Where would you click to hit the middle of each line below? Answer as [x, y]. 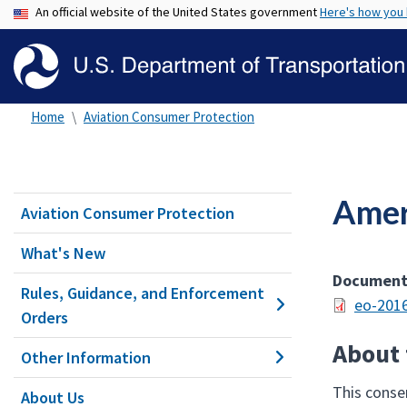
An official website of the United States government [178, 12]
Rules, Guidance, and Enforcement [143, 293]
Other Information [86, 357]
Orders [45, 318]
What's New [64, 253]
